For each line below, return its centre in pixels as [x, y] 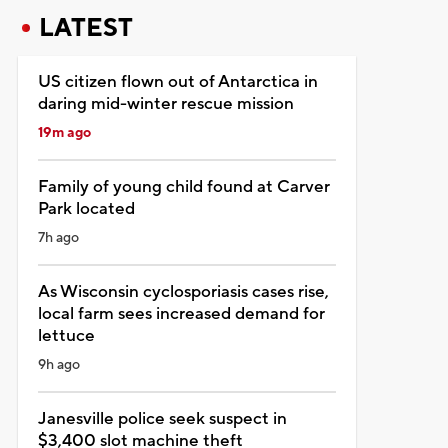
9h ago [58, 364]
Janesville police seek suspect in [162, 418]
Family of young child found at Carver [183, 186]
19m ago [64, 132]
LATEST [85, 27]
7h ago [58, 237]
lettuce [66, 335]
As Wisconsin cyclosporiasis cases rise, [183, 291]
